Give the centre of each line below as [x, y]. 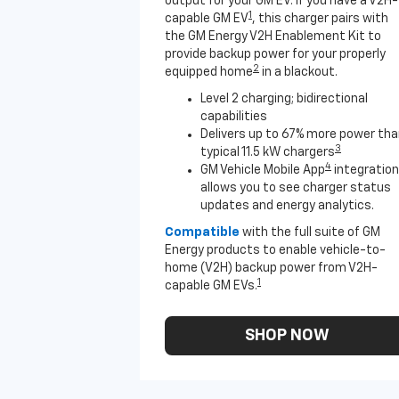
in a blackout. [298, 72]
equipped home [209, 72]
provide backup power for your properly [275, 54]
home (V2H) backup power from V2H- [271, 268]
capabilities [234, 117]
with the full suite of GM [311, 232]
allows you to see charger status [296, 188]
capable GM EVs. [211, 286]
